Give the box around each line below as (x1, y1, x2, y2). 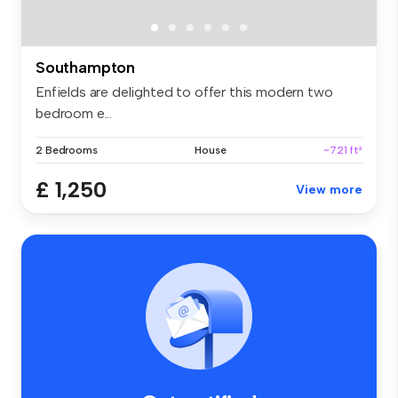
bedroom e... (36, 105, 113, 123)
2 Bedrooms (36, 144, 98, 157)
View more (296, 182, 362, 198)
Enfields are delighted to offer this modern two (36, 84, 333, 101)
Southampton (36, 58, 136, 78)
